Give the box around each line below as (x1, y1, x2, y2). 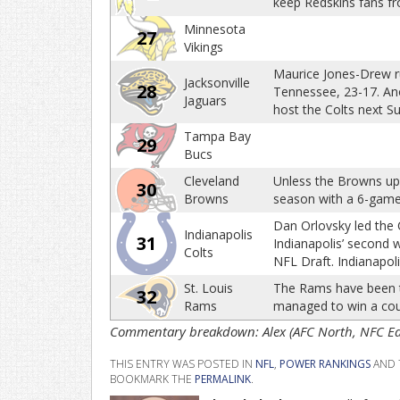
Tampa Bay (184, 128, 251, 145)
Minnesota (184, 21, 246, 37)
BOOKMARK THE (110, 371, 195, 387)
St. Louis (184, 279, 233, 296)
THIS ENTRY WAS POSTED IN (110, 356, 255, 371)
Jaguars (184, 92, 227, 109)
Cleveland (184, 172, 239, 189)
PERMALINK (195, 371, 251, 387)
